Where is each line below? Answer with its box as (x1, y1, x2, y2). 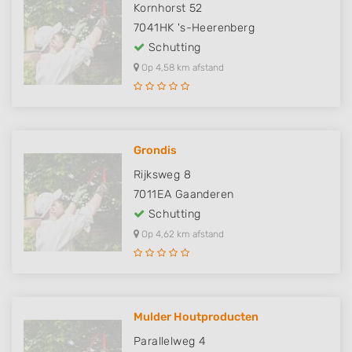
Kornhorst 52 (134, 2, 203, 16)
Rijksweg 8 (134, 168, 191, 182)
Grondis (134, 144, 177, 158)
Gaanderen (174, 188, 234, 202)
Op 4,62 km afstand (139, 229, 224, 240)
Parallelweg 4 (134, 335, 207, 349)
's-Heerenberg (177, 21, 255, 35)
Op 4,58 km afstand (139, 62, 224, 74)
